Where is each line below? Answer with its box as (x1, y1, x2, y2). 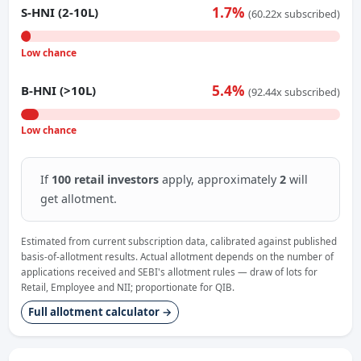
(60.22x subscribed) (247, 6, 340, 22)
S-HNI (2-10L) (21, 4, 99, 21)
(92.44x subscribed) (247, 85, 340, 100)
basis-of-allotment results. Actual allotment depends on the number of (21, 249, 334, 263)
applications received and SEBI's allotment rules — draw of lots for (21, 264, 318, 278)
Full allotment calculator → (27, 305, 172, 320)
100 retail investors (51, 171, 159, 187)
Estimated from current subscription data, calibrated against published (21, 234, 338, 247)
